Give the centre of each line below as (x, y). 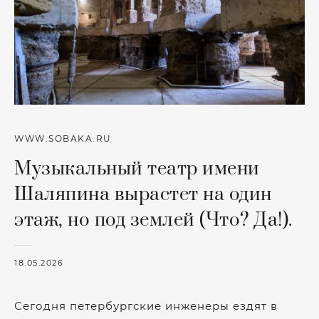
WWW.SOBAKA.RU (63, 139)
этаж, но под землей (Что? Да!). (153, 220)
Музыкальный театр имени (137, 169)
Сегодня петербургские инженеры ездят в (146, 306)
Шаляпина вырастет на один (143, 195)
